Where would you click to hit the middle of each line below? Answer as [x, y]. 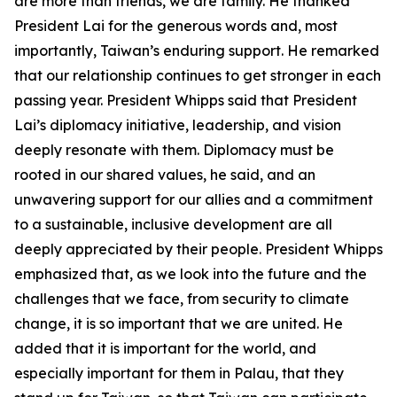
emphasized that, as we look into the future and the [191, 274]
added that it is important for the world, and [165, 348]
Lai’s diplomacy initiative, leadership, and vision [178, 125]
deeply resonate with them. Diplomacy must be [174, 150]
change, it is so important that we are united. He [179, 323]
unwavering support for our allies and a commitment [194, 199]
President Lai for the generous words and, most [176, 26]
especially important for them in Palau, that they [179, 373]
